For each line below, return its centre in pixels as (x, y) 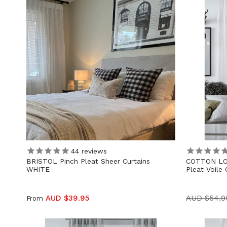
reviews (93, 151)
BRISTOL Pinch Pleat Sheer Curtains (88, 161)
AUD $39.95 (67, 198)
